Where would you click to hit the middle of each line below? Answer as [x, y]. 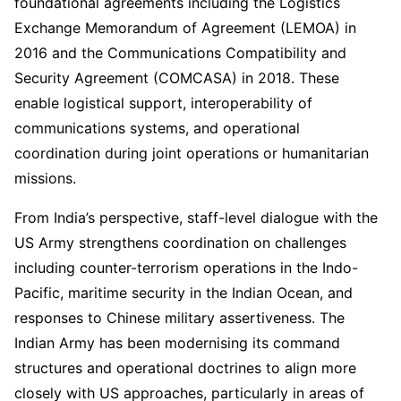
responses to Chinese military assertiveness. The [179, 318]
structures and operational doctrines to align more [185, 368]
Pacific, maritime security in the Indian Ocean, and [183, 293]
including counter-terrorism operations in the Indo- [186, 268]
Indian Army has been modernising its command [177, 343]
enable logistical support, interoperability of [163, 103]
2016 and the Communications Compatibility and [180, 53]
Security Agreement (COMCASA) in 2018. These [177, 78]
